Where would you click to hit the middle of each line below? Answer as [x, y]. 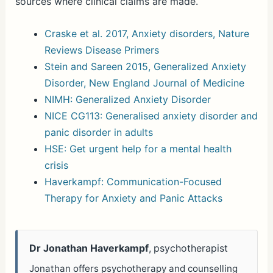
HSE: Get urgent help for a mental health [138, 148]
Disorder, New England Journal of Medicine [144, 83]
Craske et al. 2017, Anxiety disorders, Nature [147, 33]
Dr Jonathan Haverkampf [89, 249]
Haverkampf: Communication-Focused [133, 181]
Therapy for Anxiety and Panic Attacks [133, 198]
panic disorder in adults [98, 132]
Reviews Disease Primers [101, 50]
